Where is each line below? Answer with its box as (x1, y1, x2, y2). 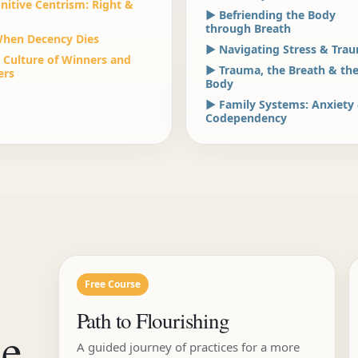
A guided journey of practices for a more (76, 339, 300, 355)
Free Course (84, 277, 141, 291)
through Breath (205, 21, 291, 36)
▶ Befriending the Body (205, 7, 336, 22)
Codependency (205, 110, 287, 125)
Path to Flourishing (76, 306, 229, 335)
